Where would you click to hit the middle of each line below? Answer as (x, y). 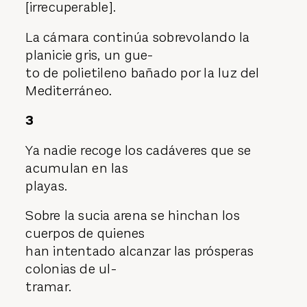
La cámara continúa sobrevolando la (138, 37)
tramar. (49, 287)
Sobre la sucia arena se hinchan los (133, 216)
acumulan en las (77, 168)
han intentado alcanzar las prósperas (139, 251)
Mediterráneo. (69, 90)
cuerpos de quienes (85, 234)
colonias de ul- (71, 269)
